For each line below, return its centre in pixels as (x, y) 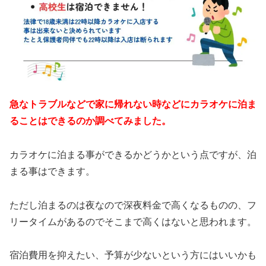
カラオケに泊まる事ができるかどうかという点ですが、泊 (133, 154)
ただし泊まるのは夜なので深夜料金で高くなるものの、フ (133, 205)
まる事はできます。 (52, 171)
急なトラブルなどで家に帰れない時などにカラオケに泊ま (133, 104)
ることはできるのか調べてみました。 (90, 121)
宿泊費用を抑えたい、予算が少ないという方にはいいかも (133, 255)
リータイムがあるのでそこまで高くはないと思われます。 (133, 221)
